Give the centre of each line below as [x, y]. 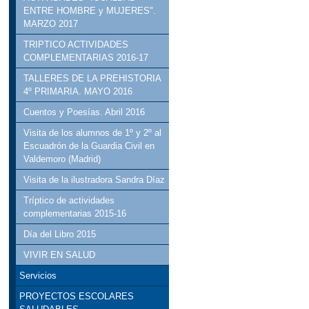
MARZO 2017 [51, 24]
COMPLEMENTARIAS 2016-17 [86, 58]
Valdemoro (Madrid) [62, 159]
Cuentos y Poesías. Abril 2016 [84, 112]
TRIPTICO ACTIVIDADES [76, 45]
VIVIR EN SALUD [60, 255]
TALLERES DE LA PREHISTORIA [92, 79]
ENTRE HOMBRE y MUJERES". [90, 11]
